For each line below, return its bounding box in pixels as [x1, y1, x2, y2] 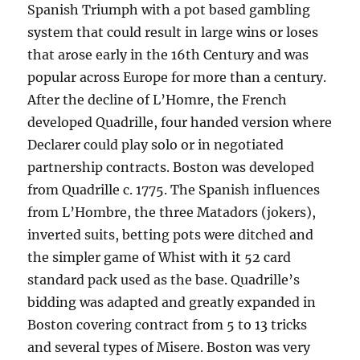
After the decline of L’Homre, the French [27, 92, 288, 108]
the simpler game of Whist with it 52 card [27, 249, 292, 265]
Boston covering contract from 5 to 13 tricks [27, 317, 308, 333]
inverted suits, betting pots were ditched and [27, 227, 314, 243]
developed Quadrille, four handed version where [27, 114, 333, 130]
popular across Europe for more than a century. [27, 69, 327, 85]
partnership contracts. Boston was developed [27, 159, 315, 175]
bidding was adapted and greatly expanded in [27, 294, 317, 310]
